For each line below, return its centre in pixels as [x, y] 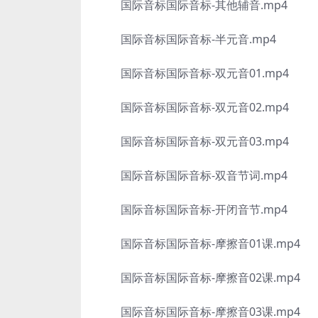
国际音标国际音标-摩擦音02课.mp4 [199, 278]
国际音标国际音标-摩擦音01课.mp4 [199, 243]
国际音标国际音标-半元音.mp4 [187, 39]
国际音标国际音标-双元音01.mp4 [193, 73]
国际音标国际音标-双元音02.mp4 [193, 107]
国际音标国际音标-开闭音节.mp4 [193, 209]
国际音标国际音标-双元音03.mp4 [193, 141]
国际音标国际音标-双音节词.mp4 [193, 175]
